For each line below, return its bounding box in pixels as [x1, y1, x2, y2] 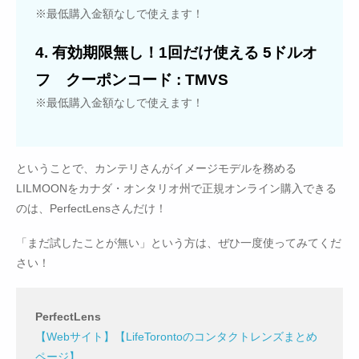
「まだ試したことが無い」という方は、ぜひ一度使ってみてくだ [16, 236, 341, 249]
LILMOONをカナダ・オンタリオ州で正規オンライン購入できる [16, 181, 337, 195]
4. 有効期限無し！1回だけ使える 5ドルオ [35, 42, 317, 61]
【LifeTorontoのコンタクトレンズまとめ [115, 329, 317, 343]
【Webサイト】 [35, 329, 115, 343]
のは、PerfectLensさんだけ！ [16, 201, 167, 215]
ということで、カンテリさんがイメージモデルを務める [16, 161, 296, 175]
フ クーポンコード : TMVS [35, 70, 228, 88]
